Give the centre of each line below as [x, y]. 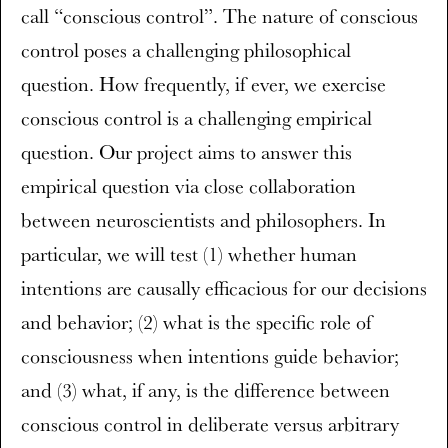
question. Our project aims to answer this [186, 152]
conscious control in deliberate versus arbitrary [210, 424]
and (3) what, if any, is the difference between [205, 390]
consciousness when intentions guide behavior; [210, 356]
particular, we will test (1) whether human [189, 254]
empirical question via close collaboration [188, 186]
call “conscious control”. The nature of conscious [219, 16]
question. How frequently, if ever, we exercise [203, 84]
